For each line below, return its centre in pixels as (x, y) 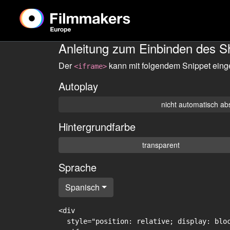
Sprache (78, 167)
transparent (161, 145)
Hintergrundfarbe (97, 127)
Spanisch (82, 187)
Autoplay (78, 86)
